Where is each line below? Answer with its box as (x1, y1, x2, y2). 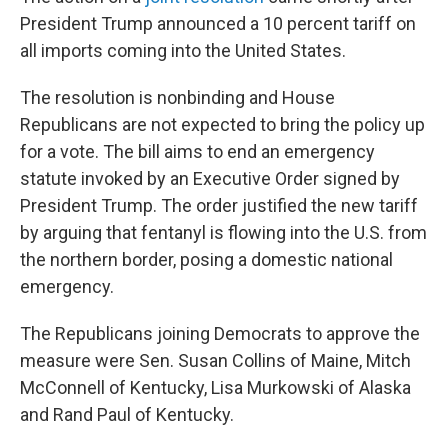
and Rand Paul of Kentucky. (20, 404, 234, 425)
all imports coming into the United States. (20, 40, 346, 61)
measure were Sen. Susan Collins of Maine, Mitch (20, 350, 411, 371)
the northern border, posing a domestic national (20, 249, 393, 270)
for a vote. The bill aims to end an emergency (20, 141, 375, 162)
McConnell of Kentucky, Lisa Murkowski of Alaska (20, 377, 411, 398)
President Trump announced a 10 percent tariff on (20, 13, 416, 34)
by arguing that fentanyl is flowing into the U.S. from (20, 222, 427, 243)
